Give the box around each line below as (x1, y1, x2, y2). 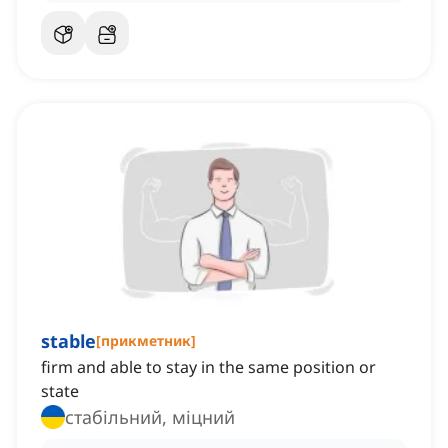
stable (41, 329, 96, 354)
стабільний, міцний (65, 405, 235, 430)
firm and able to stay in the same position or (41, 356, 376, 379)
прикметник (101, 331, 191, 351)
